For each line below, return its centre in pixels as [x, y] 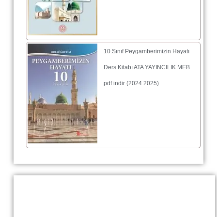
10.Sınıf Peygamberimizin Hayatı [147, 51]
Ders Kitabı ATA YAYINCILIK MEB [147, 67]
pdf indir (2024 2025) [131, 83]
